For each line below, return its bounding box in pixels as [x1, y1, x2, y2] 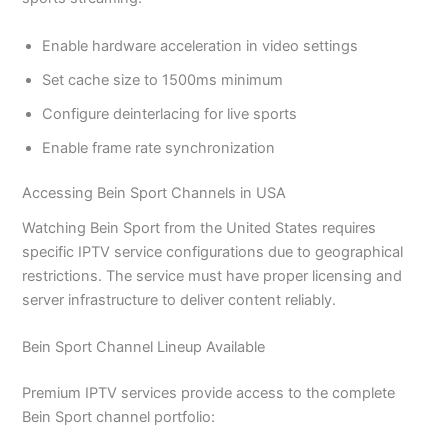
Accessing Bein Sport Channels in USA [22, 184, 287, 203]
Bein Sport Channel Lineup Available [22, 337, 266, 356]
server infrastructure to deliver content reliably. [22, 290, 337, 309]
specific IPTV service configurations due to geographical [22, 242, 404, 261]
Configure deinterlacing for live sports [42, 104, 298, 123]
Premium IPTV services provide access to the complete [22, 383, 396, 402]
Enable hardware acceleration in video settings [42, 36, 359, 55]
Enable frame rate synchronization [42, 138, 276, 157]
